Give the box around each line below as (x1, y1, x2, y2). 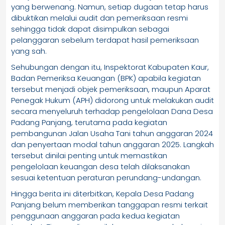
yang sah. (11, 46, 47, 57)
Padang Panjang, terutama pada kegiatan (11, 117, 167, 128)
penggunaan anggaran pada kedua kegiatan (11, 210, 180, 221)
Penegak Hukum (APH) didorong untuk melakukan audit (11, 95, 214, 106)
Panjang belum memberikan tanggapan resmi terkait (11, 199, 208, 210)
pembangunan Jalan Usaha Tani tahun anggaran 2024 (11, 128, 213, 139)
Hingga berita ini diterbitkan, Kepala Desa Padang (11, 188, 194, 199)
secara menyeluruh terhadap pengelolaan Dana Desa (11, 106, 213, 117)
